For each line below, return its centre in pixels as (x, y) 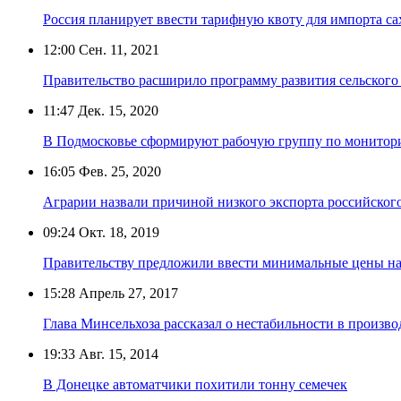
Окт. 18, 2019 (117, 232)
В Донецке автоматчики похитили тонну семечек (195, 384)
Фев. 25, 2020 (118, 171)
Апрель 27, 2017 (127, 293)
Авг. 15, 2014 (117, 354)
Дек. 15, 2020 (116, 110)
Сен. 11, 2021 (117, 49)
